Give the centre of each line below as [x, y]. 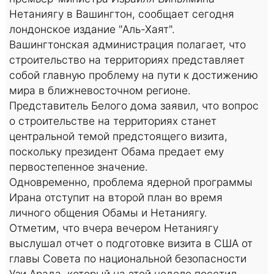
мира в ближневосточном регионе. [100, 90]
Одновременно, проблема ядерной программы [131, 182]
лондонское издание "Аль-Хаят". [92, 29]
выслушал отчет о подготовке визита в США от [131, 243]
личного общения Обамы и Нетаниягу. [108, 212]
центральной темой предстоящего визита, [118, 136]
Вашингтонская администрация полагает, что [128, 44]
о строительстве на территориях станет [113, 120]
